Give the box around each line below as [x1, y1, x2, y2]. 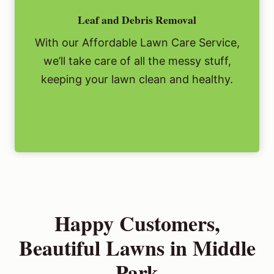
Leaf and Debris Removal [78, 12, 196, 28]
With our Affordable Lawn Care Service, [34, 36, 240, 50]
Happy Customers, [54, 208, 220, 239]
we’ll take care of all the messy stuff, [43, 54, 231, 68]
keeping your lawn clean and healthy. [41, 73, 233, 86]
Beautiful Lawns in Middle [18, 232, 256, 264]
